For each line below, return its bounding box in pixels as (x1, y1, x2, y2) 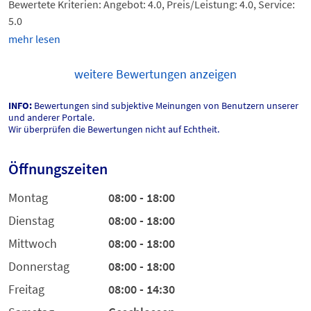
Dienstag (8, 212, 54, 229)
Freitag (8, 281, 44, 298)
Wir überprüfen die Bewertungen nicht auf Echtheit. (8, 123, 219, 136)
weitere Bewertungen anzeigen (74, 66, 237, 83)
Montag (8, 190, 48, 206)
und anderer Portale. (8, 111, 94, 124)
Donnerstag (8, 258, 69, 275)
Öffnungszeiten (8, 159, 108, 179)
